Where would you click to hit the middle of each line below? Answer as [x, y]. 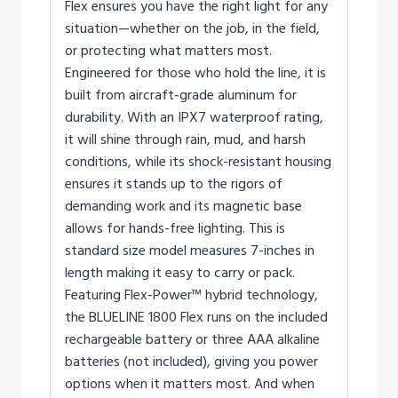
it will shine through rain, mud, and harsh [185, 139]
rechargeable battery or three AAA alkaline [192, 339]
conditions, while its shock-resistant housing [198, 162]
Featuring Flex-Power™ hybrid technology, [191, 295]
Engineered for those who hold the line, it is [195, 73]
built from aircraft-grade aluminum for [181, 95]
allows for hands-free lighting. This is [175, 228]
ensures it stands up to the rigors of [174, 184]
